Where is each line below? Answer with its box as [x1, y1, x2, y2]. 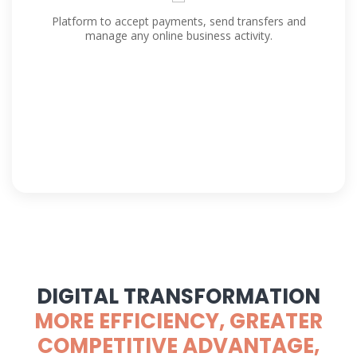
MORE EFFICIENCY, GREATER [34, 307, 323, 335]
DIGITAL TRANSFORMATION [37, 282, 320, 311]
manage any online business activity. [84, 28, 273, 43]
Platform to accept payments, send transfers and [51, 14, 306, 29]
